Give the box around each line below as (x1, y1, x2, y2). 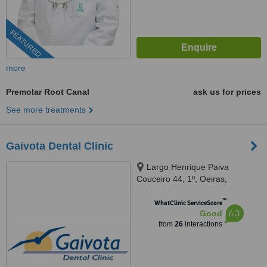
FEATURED (8, 28, 43, 60)
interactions (182, 220, 222, 228)
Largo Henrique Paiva (147, 162, 229, 172)
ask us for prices (193, 87, 261, 97)
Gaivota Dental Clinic (6, 140, 113, 152)
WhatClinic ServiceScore (154, 199, 222, 207)
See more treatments (6, 105, 86, 114)
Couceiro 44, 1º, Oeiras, (136, 174, 227, 184)
